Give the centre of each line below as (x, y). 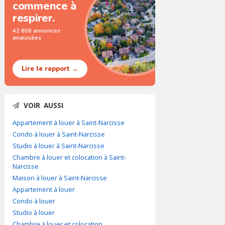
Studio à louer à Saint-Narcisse (59, 146)
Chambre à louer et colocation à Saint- (69, 157)
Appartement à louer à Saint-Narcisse (69, 123)
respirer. (34, 18)
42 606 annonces (36, 31)
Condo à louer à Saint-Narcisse (59, 134)
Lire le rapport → (50, 69)
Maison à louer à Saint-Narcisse (60, 178)
